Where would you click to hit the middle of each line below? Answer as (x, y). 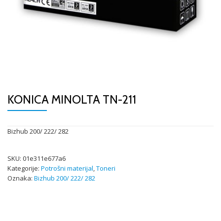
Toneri (106, 168)
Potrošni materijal (67, 168)
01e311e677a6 (44, 158)
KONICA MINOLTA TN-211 (72, 99)
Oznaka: (21, 178)
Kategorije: (24, 168)
